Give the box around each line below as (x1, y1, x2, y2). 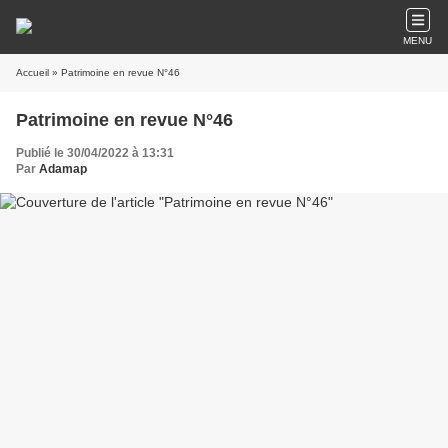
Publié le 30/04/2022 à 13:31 (16, 146, 174, 160)
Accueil (16, 67, 49, 78)
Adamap (39, 162, 87, 176)
